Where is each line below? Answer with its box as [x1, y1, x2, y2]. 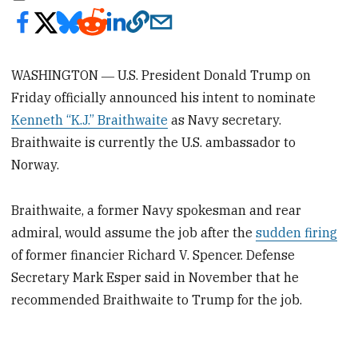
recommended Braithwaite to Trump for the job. [11, 291, 303, 308]
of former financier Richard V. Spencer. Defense [11, 246, 296, 263]
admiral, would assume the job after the [11, 224, 257, 241]
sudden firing [256, 224, 338, 241]
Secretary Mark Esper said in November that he [11, 268, 300, 285]
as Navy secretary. [168, 111, 282, 128]
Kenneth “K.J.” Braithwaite [11, 111, 169, 128]
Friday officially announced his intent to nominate [11, 89, 316, 105]
